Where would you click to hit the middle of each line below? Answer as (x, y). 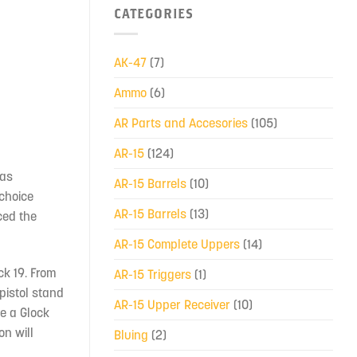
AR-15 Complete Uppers (177, 243)
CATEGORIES (154, 14)
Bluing (131, 334)
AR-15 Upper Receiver (172, 304)
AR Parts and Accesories (181, 122)
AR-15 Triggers (153, 274)
